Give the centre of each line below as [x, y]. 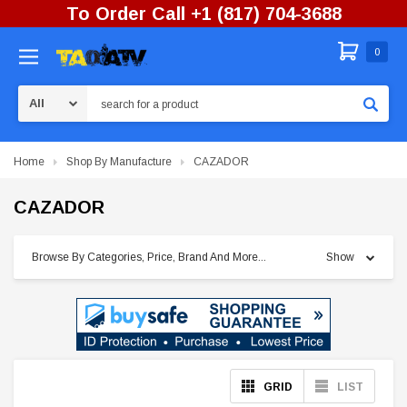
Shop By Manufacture [119, 162]
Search [105, 94]
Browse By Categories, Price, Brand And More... [149, 257]
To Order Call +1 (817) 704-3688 [203, 14]
